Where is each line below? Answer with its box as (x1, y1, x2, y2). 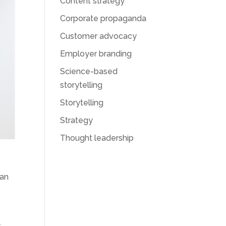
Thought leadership (60, 133, 134, 143)
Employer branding (60, 49, 132, 59)
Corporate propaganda (60, 14, 147, 23)
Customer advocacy (60, 31, 137, 41)
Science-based (60, 67, 118, 76)
